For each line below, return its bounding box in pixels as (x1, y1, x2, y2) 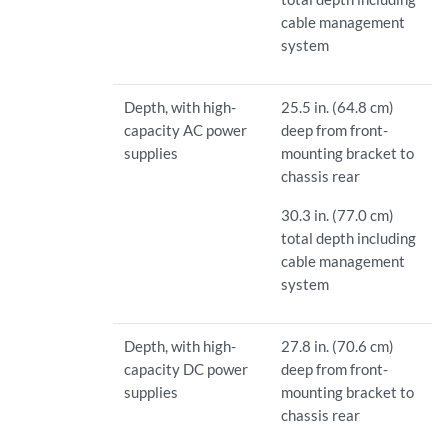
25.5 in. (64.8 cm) (281, 98, 395, 117)
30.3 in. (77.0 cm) (281, 206, 395, 225)
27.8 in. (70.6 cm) (281, 337, 395, 356)
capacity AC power (124, 121, 248, 140)
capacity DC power (124, 360, 249, 379)
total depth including (281, 229, 417, 248)
